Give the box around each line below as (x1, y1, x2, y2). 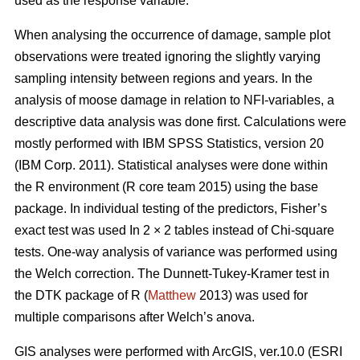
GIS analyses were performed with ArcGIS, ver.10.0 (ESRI (14, 344, 342, 358)
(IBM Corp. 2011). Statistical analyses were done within (14, 157, 328, 172)
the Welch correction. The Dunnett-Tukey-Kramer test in (14, 266, 329, 280)
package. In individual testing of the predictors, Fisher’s (14, 201, 327, 215)
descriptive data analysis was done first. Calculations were (14, 114, 346, 129)
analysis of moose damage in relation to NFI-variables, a (14, 92, 334, 107)
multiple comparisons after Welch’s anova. (14, 309, 255, 324)
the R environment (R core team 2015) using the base (14, 179, 318, 194)
